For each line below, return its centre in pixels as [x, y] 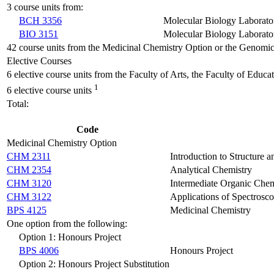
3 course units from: [45, 7]
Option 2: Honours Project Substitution [94, 264]
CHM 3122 [29, 196]
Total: [18, 103]
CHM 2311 [29, 156]
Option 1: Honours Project [70, 237]
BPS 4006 [39, 250]
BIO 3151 [39, 34]
